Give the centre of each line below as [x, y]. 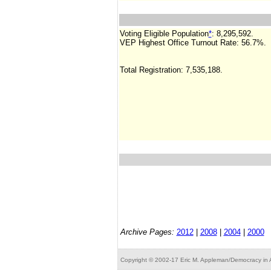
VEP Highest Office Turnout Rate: [179, 43]
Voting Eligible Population [164, 34]
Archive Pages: [147, 232]
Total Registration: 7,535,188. [171, 70]
